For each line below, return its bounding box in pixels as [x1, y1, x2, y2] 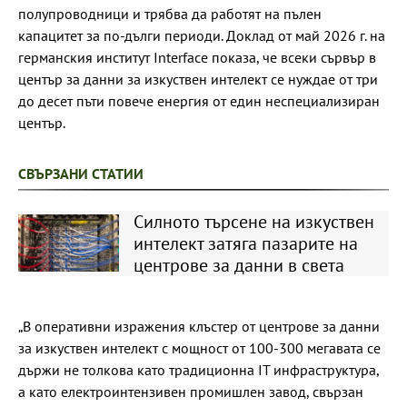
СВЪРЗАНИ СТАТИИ [18, 164, 144, 183]
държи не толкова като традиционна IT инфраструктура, [18, 360, 379, 379]
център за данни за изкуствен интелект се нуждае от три [18, 69, 378, 88]
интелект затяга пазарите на [133, 231, 358, 255]
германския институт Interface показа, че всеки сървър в [18, 47, 376, 66]
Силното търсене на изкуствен [133, 209, 374, 233]
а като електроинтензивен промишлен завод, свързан [18, 382, 363, 401]
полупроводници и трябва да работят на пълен [18, 4, 322, 23]
